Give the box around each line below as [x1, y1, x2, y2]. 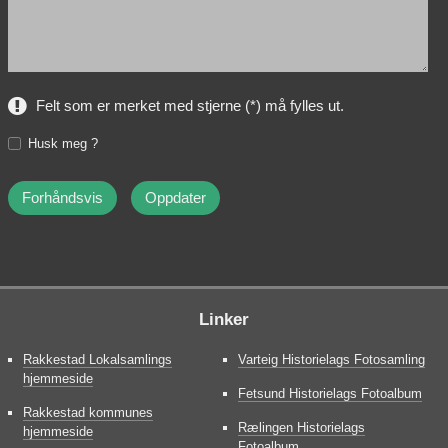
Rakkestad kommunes [23, 404, 153, 420]
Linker [199, 308, 249, 329]
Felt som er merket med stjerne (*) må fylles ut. [35, 96, 344, 114]
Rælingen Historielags [238, 419, 366, 435]
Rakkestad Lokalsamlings [23, 351, 172, 367]
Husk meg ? [28, 135, 98, 151]
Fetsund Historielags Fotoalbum [238, 385, 423, 401]
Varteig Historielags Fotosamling [238, 351, 426, 367]
